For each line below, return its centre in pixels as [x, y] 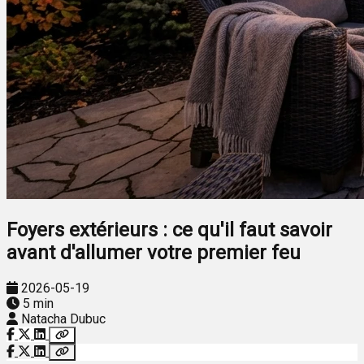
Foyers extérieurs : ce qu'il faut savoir [169, 230]
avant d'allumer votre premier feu [154, 252]
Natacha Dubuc [63, 318]
